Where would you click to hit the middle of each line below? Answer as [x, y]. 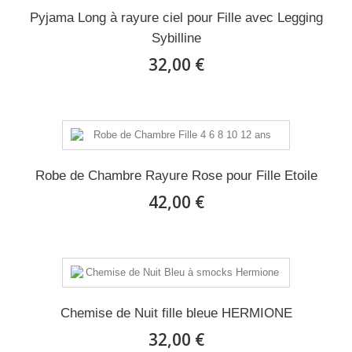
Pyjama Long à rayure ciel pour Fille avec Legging [176, 18]
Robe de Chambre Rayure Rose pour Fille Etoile [176, 176]
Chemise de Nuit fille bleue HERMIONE [176, 313]
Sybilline [176, 38]
